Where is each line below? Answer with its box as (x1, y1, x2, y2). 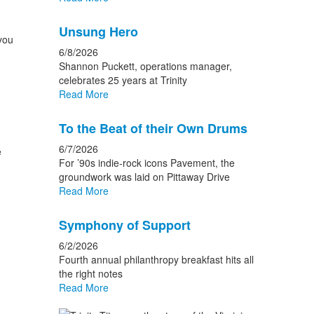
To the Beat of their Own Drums (58, 119, 247, 137)
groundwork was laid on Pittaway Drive (58, 170, 230, 184)
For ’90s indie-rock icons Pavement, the (58, 156, 235, 170)
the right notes (58, 266, 123, 280)
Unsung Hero (58, 22, 138, 41)
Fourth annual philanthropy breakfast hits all (58, 252, 254, 266)
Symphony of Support (58, 216, 191, 234)
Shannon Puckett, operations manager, (58, 59, 232, 73)
